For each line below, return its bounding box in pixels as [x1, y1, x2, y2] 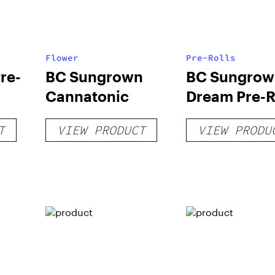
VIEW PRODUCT [56, 122, 145, 137]
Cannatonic [45, 87, 129, 105]
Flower [45, 52, 79, 63]
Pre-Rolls [185, 52, 236, 63]
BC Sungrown [45, 68, 143, 85]
